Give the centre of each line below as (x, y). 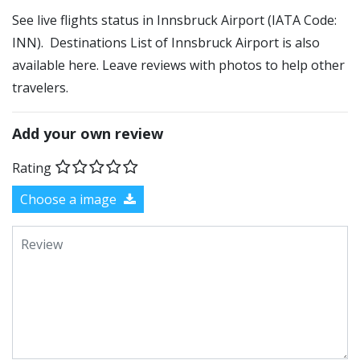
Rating (32, 168)
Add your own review (88, 133)
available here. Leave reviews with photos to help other (178, 65)
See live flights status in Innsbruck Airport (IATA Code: (174, 20)
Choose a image (70, 199)
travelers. (40, 88)
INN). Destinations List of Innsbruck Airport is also (166, 43)
